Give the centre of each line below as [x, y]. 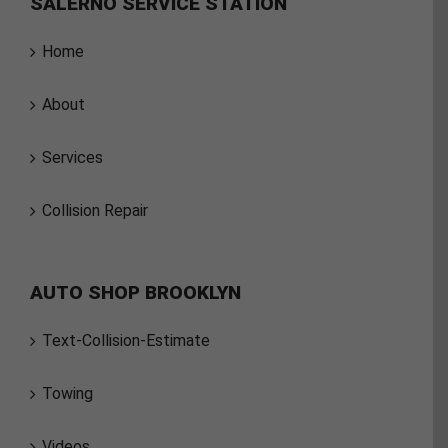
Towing [67, 393]
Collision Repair [95, 210]
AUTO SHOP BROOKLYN [135, 292]
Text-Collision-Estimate [126, 340]
